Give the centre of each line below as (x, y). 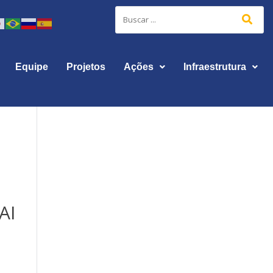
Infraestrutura (214, 67)
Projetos (86, 67)
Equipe (31, 67)
